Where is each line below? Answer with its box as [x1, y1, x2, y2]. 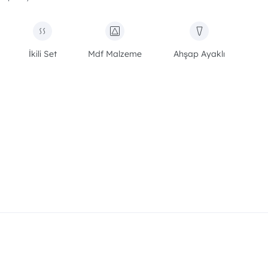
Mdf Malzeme [88, 48, 142, 59]
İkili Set [28, 48, 57, 59]
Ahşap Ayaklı [173, 48, 225, 59]
